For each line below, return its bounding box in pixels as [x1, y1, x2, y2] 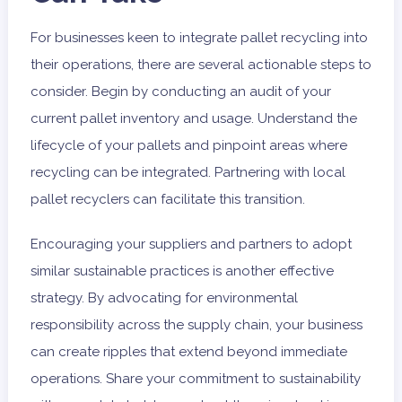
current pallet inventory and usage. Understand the [30, 110, 357, 127]
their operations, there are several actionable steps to [30, 57, 371, 74]
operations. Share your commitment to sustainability [30, 371, 361, 388]
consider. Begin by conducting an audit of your [30, 83, 331, 100]
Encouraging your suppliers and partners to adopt [30, 236, 352, 253]
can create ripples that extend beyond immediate [30, 344, 347, 361]
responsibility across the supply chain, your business [30, 317, 363, 334]
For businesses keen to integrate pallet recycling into [30, 30, 368, 47]
